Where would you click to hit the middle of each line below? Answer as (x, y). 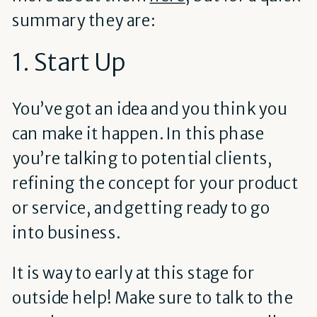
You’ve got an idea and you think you (150, 109)
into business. (66, 232)
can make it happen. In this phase (138, 133)
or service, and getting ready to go (141, 208)
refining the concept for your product (155, 183)
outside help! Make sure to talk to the (152, 298)
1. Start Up (68, 63)
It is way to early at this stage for (133, 273)
